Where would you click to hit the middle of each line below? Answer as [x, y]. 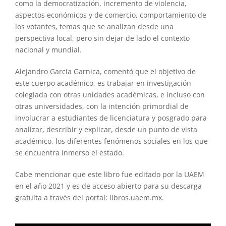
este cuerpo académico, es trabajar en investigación [103, 83]
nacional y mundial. [48, 49]
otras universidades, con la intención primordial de [102, 106]
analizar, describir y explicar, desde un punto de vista [106, 129]
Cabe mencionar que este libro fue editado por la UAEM [109, 174]
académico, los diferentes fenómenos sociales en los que [111, 141]
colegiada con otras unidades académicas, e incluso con [110, 94]
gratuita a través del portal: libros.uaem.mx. [89, 197]
